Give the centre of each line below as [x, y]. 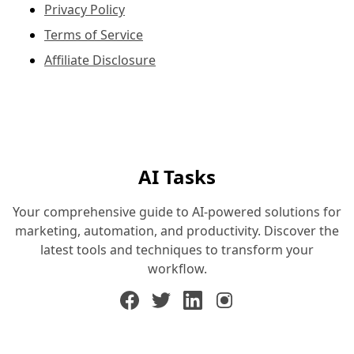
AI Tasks [177, 177]
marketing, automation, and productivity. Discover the [177, 231]
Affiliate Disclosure [100, 60]
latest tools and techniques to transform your [177, 250]
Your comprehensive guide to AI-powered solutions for [177, 212]
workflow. [177, 269]
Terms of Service [94, 35]
